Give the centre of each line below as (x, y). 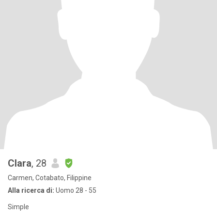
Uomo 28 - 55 (75, 190)
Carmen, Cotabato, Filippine (50, 178)
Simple (18, 207)
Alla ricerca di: (31, 190)
